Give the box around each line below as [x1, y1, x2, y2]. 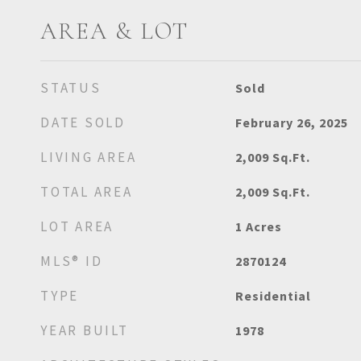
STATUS [40, 79, 102, 97]
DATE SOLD [40, 114, 126, 131]
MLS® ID [40, 252, 103, 270]
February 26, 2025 [234, 114, 348, 131]
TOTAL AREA [40, 183, 133, 201]
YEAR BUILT [40, 322, 129, 339]
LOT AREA [40, 218, 114, 235]
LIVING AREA [40, 148, 137, 166]
